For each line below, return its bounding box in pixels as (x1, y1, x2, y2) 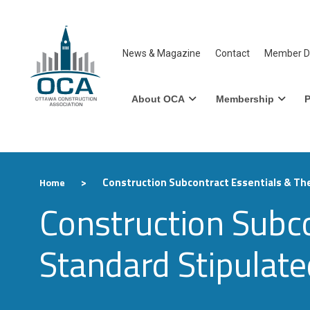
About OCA (131, 93, 185, 104)
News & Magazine (122, 48, 201, 60)
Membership (215, 93, 274, 104)
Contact (215, 48, 250, 60)
